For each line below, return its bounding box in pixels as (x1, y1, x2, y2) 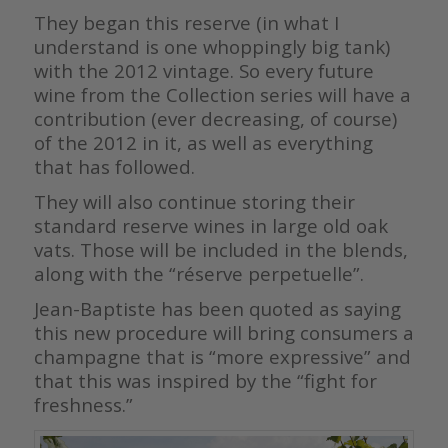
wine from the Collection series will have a (33, 82, 411, 108)
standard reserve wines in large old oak (33, 213, 388, 239)
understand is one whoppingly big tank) (33, 34, 390, 60)
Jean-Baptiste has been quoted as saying (33, 296, 401, 322)
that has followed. (33, 154, 195, 180)
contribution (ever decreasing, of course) (33, 106, 397, 132)
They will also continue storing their (33, 189, 355, 215)
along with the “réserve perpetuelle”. (33, 261, 364, 287)
